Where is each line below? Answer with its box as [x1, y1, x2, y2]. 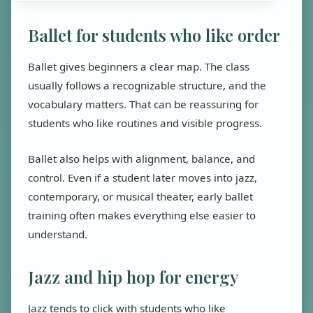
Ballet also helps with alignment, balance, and [28, 152, 255, 166]
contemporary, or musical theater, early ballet [28, 189, 253, 203]
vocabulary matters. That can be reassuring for [28, 97, 259, 111]
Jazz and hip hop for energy [28, 265, 239, 288]
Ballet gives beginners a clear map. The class [28, 59, 249, 73]
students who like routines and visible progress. [28, 116, 262, 130]
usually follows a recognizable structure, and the [28, 78, 266, 92]
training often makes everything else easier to [28, 208, 256, 222]
